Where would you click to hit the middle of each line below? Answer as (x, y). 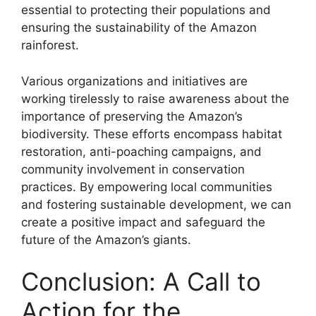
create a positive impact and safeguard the (143, 222)
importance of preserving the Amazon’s (132, 116)
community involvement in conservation (133, 169)
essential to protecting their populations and (146, 10)
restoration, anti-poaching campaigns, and (141, 151)
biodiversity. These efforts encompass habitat (152, 134)
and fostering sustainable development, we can (156, 204)
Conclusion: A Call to (141, 282)
